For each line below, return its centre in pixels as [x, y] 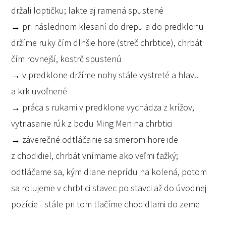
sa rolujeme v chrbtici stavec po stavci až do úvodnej [109, 188]
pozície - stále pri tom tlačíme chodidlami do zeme [106, 204]
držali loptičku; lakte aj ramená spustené [89, 10]
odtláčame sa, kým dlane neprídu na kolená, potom [109, 172]
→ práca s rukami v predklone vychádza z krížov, [103, 107]
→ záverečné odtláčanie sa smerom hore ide [95, 139]
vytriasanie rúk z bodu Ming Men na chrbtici [92, 123]
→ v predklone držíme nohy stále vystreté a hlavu [105, 75]
